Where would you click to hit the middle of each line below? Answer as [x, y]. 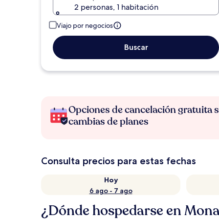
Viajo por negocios [85, 25]
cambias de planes [109, 121]
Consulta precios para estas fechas [119, 161]
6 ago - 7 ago [111, 191]
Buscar [136, 47]
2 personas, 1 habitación [116, 7]
